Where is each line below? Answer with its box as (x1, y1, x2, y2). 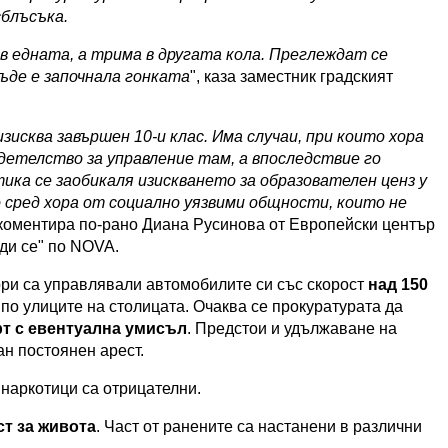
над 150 (368, 275, 428, 293)
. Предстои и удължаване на (187, 319, 397, 337)
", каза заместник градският (190, 67, 393, 85)
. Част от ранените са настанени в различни (96, 417, 422, 435)
